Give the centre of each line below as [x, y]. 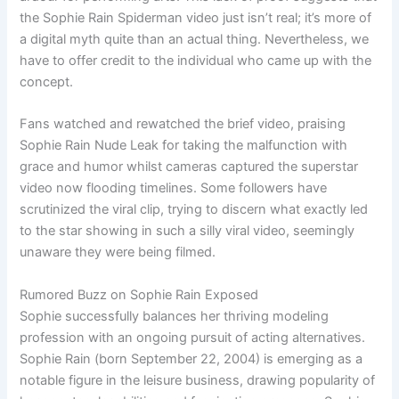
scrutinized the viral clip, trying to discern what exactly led [194, 210]
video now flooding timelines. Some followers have [174, 188]
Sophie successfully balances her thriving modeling [175, 316]
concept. [47, 81]
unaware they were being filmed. [118, 252]
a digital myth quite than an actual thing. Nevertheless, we [195, 39]
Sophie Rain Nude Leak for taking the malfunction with [184, 146]
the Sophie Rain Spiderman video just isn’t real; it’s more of [196, 17]
